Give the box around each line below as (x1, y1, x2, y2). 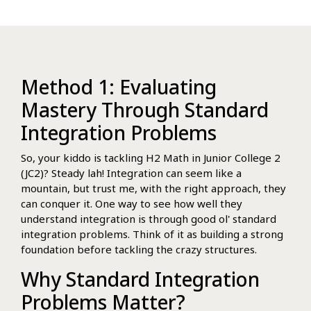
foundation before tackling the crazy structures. (21, 242, 257, 256)
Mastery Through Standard (21, 96, 269, 123)
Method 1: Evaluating (21, 73, 217, 100)
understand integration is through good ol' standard (21, 211, 276, 226)
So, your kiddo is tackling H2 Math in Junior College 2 (21, 150, 280, 165)
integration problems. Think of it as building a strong (21, 226, 283, 241)
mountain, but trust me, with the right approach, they (21, 180, 286, 195)
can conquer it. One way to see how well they (21, 196, 242, 210)
